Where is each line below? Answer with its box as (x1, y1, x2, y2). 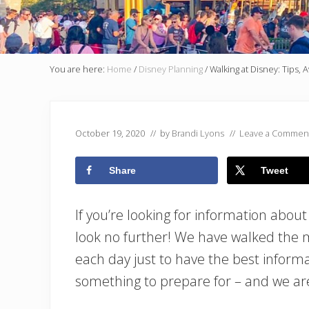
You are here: (50, 62, 107, 75)
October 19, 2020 (75, 126, 145, 139)
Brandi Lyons (172, 126, 224, 139)
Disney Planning (139, 62, 203, 75)
